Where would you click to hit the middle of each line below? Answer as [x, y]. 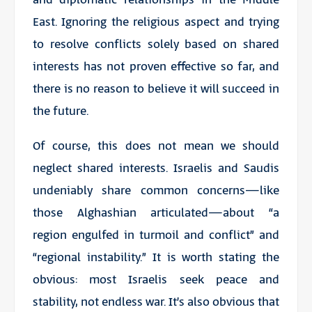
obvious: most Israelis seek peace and [156, 280]
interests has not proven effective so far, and [156, 67]
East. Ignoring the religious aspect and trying [156, 22]
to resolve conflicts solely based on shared [156, 44]
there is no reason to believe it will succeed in [156, 89]
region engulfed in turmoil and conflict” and [156, 235]
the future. [60, 111]
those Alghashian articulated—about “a [156, 213]
